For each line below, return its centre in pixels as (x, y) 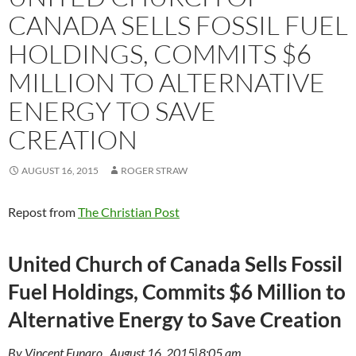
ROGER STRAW (154, 170)
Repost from (43, 211)
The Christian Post (129, 211)
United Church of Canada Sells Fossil (175, 263)
